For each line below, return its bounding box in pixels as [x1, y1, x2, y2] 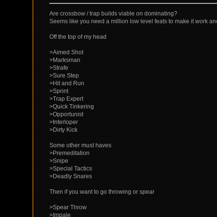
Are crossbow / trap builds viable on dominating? [49, 10, 178, 17]
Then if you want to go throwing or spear [49, 188, 155, 196]
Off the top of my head [49, 33, 107, 41]
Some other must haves [49, 142, 112, 149]
